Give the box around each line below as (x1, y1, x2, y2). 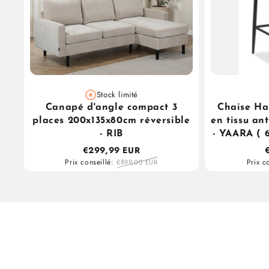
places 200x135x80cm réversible (32, 116, 190, 126)
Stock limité (96, 89, 139, 101)
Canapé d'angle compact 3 (45, 103, 178, 113)
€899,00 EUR (116, 157, 158, 168)
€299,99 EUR (82, 144, 141, 157)
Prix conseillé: (65, 157, 114, 168)
